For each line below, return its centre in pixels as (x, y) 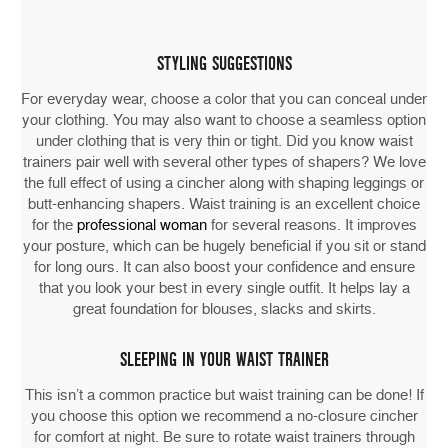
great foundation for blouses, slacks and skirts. (224, 309)
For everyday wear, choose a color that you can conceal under (224, 99)
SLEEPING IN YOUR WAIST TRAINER (224, 360)
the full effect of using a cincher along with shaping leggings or (224, 183)
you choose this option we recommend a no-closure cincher (224, 416)
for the (54, 225)
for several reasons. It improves (311, 225)
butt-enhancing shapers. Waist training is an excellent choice (224, 204)
